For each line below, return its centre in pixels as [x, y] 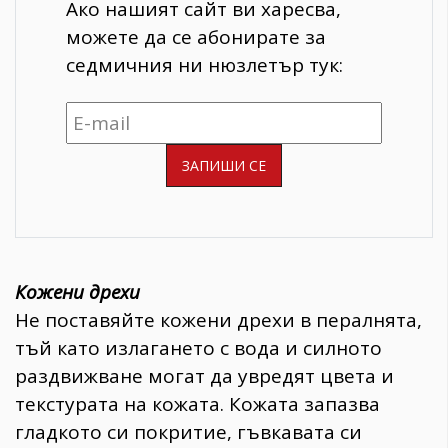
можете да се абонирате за [196, 37]
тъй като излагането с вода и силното [198, 347]
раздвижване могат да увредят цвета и [204, 375]
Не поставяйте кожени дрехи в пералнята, [218, 319]
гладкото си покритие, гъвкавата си [188, 431]
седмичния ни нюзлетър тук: [204, 65]
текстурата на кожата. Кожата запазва [197, 403]
